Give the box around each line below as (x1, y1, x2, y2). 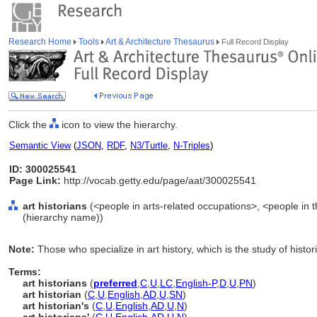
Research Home (8, 37, 74, 47)
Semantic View (9, 140, 71, 151)
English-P (175, 277, 217, 289)
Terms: (8, 266, 41, 277)
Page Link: (9, 175, 61, 186)
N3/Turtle (130, 140, 168, 151)
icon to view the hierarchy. (59, 119, 178, 130)
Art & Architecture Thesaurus (104, 37, 217, 47)
